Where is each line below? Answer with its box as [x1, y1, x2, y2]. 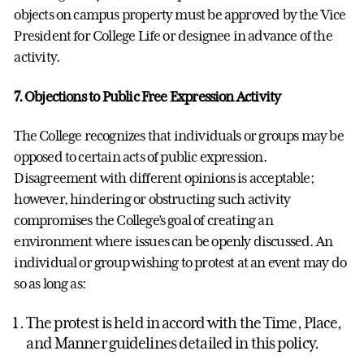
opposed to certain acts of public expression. [14, 149, 266, 166]
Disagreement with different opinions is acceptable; [14, 170, 314, 187]
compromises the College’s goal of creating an [14, 212, 273, 229]
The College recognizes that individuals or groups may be [14, 128, 344, 145]
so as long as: [14, 275, 86, 292]
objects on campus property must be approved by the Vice [14, 6, 346, 24]
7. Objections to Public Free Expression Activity [14, 88, 281, 105]
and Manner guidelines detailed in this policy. [26, 333, 318, 352]
